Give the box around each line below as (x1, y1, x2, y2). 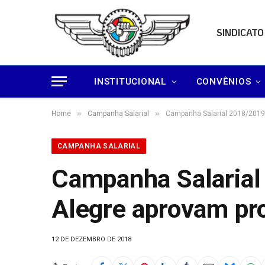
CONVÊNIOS (196, 76, 251, 87)
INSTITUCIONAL (94, 76, 167, 87)
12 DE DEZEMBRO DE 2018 (51, 235, 131, 243)
